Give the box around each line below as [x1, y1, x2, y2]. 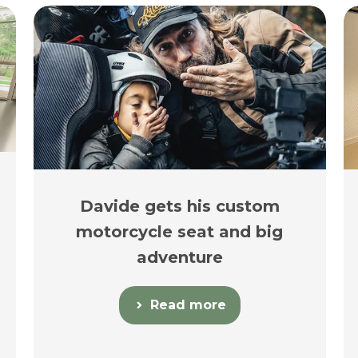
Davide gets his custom [79, 197, 280, 217]
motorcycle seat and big [76, 222, 284, 242]
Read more [149, 297, 226, 313]
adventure [136, 248, 223, 268]
